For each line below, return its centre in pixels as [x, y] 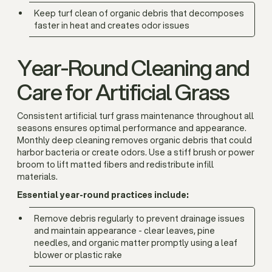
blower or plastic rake [78, 255]
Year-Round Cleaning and [133, 67]
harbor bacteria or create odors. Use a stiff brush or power [136, 152]
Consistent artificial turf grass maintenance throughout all [135, 116]
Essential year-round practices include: [103, 195]
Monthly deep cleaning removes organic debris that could [134, 140]
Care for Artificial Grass [123, 92]
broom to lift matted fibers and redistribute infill [115, 165]
